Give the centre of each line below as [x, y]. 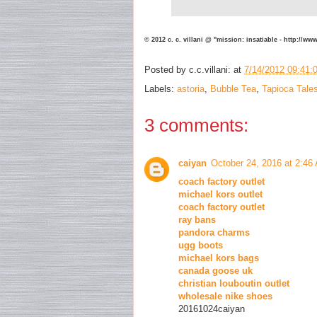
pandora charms [214, 233]
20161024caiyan [212, 309]
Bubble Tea [233, 89]
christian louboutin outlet [234, 284]
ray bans [197, 220]
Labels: [161, 89]
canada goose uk [215, 271]
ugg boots [201, 246]
